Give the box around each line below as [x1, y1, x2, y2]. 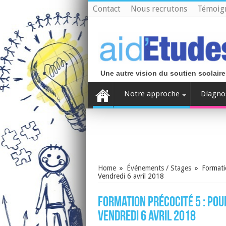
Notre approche [124, 89, 180, 99]
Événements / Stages [126, 164, 191, 173]
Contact [93, 4, 121, 14]
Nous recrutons [131, 4, 187, 14]
